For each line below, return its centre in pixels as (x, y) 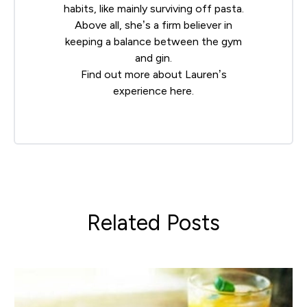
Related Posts (153, 223)
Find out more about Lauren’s (153, 75)
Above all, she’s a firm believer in (153, 25)
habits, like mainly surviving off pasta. (153, 9)
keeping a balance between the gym (153, 42)
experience (142, 91)
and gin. (153, 58)
